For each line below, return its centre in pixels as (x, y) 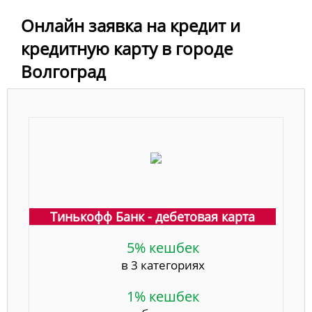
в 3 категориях (163, 265)
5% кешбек (163, 248)
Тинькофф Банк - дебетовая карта (153, 217)
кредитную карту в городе (127, 49)
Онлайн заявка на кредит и (131, 26)
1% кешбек (163, 297)
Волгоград (63, 72)
